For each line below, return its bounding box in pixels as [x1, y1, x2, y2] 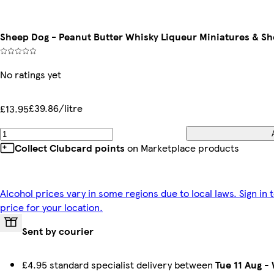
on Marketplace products [125, 141, 239, 155]
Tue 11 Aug [215, 257, 262, 272]
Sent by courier [22, 224, 94, 239]
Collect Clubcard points [15, 141, 125, 155]
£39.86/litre [29, 101, 83, 116]
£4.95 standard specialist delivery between [22, 257, 215, 272]
